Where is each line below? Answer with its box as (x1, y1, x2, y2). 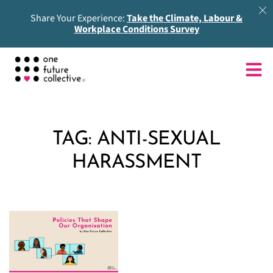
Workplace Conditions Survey (74, 22, 199, 37)
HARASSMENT (71, 152, 202, 172)
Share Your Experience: (30, 11, 127, 26)
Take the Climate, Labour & (127, 11, 243, 26)
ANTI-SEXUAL (97, 129, 221, 149)
